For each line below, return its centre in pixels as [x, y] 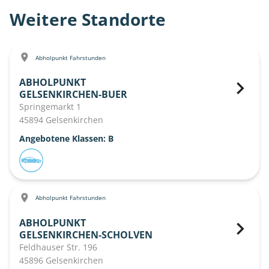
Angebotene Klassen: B [66, 139]
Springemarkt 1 [50, 107]
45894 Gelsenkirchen [61, 120]
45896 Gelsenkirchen [61, 260]
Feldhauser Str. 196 [58, 247]
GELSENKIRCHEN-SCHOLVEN [86, 234]
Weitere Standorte [88, 19]
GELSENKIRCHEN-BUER [73, 95]
